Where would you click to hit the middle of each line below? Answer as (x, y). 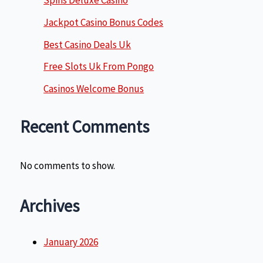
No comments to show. (68, 166)
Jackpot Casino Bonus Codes (104, 22)
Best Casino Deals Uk (87, 44)
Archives (50, 206)
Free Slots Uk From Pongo (99, 67)
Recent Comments (85, 127)
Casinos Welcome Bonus (94, 89)
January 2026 (71, 242)
